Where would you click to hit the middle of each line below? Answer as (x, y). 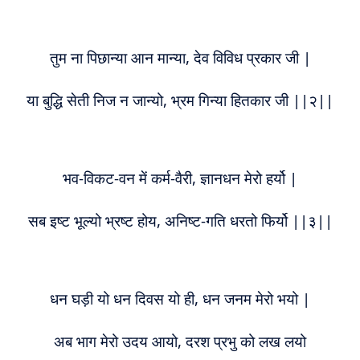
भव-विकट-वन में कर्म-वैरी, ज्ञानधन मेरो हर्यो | (180, 178)
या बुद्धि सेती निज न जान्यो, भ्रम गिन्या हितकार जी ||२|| (180, 100)
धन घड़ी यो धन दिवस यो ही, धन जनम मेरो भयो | (180, 299)
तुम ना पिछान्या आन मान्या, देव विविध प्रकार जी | (180, 57)
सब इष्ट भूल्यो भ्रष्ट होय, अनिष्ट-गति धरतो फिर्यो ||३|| (180, 221)
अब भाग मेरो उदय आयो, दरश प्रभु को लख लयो (180, 341)
